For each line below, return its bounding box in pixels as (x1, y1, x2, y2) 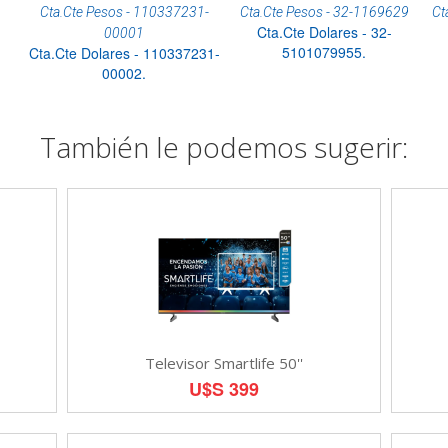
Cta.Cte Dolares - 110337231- (28, 42, 220, 63)
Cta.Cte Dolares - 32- (256, 21, 392, 42)
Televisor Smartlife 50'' (144, 352, 303, 373)
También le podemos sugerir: (40, 127, 408, 166)
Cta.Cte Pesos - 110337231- (39, 3, 209, 20)
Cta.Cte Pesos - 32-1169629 (239, 3, 409, 20)
